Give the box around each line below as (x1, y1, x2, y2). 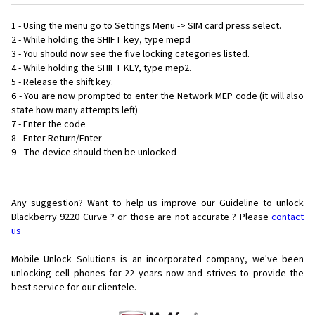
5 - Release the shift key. (11, 75, 113, 90)
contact (271, 210, 304, 225)
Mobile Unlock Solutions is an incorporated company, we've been (11, 252, 304, 267)
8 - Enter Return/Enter (11, 131, 102, 146)
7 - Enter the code (11, 117, 86, 132)
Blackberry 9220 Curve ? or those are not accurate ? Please (11, 210, 271, 225)
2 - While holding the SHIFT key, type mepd (11, 33, 191, 48)
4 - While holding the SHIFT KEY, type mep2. (11, 61, 191, 76)
